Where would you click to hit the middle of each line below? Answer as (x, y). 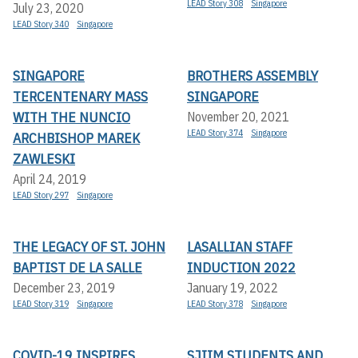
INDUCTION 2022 (241, 268)
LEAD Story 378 (215, 304)
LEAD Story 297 (41, 195)
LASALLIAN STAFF (240, 247)
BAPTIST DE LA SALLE (78, 268)
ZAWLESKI (44, 159)
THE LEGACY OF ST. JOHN (89, 247)
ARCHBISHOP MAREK (76, 138)
